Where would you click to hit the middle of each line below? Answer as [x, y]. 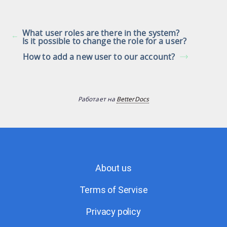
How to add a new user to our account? [99, 56]
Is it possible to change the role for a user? [105, 41]
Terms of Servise [113, 190]
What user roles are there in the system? [101, 33]
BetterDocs [133, 99]
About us [113, 168]
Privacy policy [113, 211]
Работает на [98, 99]
